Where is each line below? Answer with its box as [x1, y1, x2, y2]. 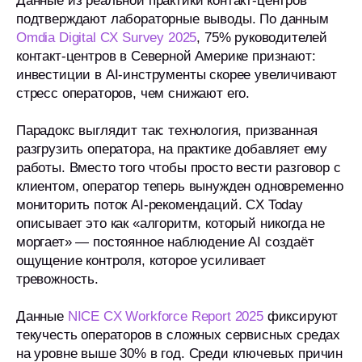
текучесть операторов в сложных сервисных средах [16, 327, 341, 343]
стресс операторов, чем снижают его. [16, 86, 250, 101]
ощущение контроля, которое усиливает [16, 253, 266, 268]
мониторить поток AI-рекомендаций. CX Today [16, 197, 303, 213]
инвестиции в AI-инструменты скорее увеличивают [16, 67, 338, 82]
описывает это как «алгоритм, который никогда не [16, 216, 326, 231]
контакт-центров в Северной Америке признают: [16, 48, 316, 64]
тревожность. [16, 271, 99, 287]
